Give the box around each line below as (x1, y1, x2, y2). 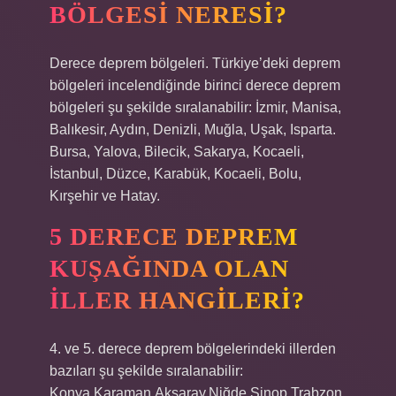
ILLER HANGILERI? (49, 286, 305, 314)
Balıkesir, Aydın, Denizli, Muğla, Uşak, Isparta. (49, 122, 336, 137)
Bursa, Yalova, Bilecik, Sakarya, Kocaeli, (49, 144, 304, 159)
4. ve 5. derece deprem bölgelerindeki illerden (49, 341, 336, 356)
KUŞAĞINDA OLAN (49, 255, 289, 282)
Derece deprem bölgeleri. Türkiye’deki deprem (49, 56, 340, 71)
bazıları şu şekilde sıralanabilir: (49, 363, 243, 378)
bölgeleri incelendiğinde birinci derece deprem (49, 78, 340, 93)
